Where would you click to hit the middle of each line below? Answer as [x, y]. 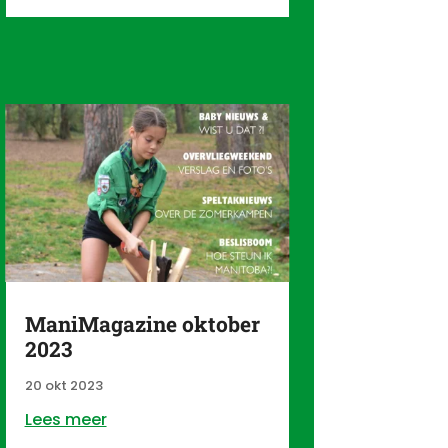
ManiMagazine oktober [142, 323]
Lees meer [65, 419]
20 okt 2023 [63, 385]
